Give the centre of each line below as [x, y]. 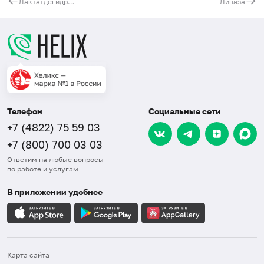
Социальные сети [185, 111]
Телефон [25, 111]
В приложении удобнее [55, 192]
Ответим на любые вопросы [55, 159]
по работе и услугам [43, 169]
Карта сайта [28, 255]
